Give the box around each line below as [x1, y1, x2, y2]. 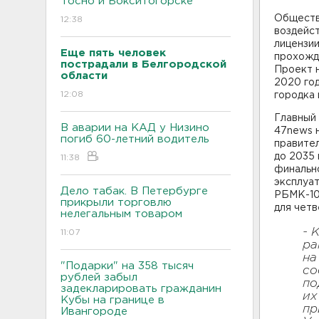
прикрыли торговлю [61, 197, 172, 207]
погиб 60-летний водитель [61, 134, 209, 144]
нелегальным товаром [61, 209, 182, 219]
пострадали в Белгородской [61, 59, 226, 69]
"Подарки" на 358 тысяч [61, 261, 194, 271]
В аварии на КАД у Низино [61, 122, 209, 132]
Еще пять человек [61, 48, 166, 58]
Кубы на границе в [61, 295, 164, 305]
